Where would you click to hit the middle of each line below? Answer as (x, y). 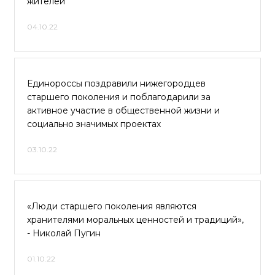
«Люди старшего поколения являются (112, 206)
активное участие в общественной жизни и (123, 110)
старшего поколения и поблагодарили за (119, 97)
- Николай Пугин (64, 233)
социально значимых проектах (94, 124)
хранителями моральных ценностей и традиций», (135, 220)
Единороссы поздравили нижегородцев (116, 83)
